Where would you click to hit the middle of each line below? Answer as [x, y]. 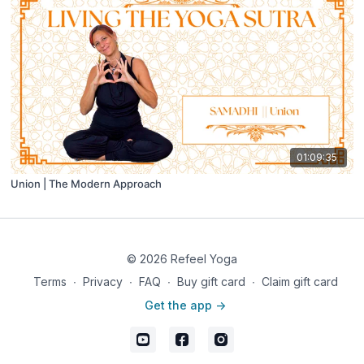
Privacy [102, 282]
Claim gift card [299, 282]
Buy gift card [211, 282]
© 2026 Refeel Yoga [182, 259]
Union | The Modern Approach [87, 184]
